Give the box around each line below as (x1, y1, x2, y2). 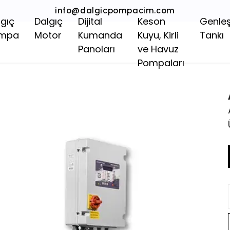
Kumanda (78, 29, 122, 42)
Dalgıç (34, 15, 63, 28)
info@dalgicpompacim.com (55, 5, 175, 16)
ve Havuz (138, 43, 179, 55)
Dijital (78, 15, 102, 28)
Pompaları (138, 56, 184, 69)
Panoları (78, 43, 115, 55)
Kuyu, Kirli (138, 29, 179, 42)
